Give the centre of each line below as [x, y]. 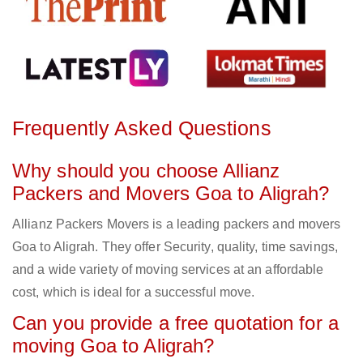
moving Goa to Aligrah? [113, 346]
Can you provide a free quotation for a [175, 323]
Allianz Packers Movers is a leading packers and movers [177, 224]
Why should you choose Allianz [146, 171]
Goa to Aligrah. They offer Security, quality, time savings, [175, 247]
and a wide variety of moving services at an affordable [168, 270]
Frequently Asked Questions [142, 128]
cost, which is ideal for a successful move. [134, 293]
